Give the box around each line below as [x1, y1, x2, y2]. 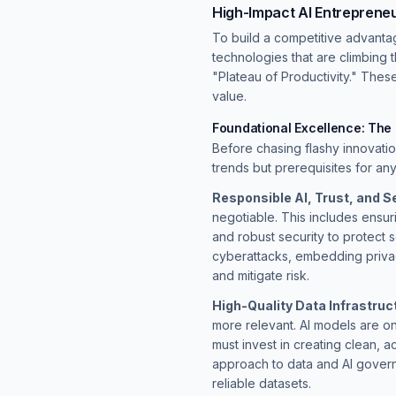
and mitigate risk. [212, 267, 309, 283]
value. [212, 88, 247, 103]
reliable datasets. [212, 375, 311, 391]
